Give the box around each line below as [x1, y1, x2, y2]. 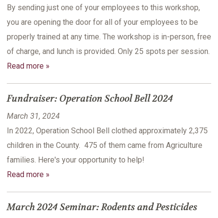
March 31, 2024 [7, 111, 60, 121]
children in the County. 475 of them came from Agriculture [7, 141, 202, 150]
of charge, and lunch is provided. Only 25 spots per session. [7, 47, 210, 56]
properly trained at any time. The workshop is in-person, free [7, 32, 211, 42]
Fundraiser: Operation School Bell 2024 [7, 93, 173, 105]
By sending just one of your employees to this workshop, [7, 3, 200, 13]
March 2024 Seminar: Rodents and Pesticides [7, 201, 198, 214]
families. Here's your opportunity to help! [7, 155, 145, 165]
